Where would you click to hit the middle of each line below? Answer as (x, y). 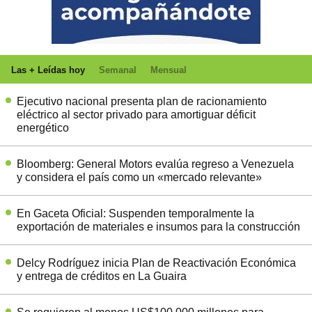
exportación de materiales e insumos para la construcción (158, 226)
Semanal (118, 70)
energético (43, 127)
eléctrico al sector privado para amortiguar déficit (136, 114)
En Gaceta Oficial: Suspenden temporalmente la (135, 213)
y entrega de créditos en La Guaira (102, 276)
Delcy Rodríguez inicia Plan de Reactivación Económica (156, 263)
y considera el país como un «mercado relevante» (139, 177)
